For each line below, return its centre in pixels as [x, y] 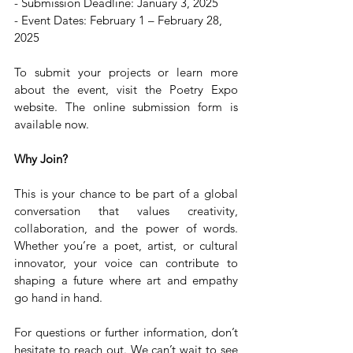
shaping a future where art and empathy [126, 280]
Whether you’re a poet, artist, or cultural [126, 245]
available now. [52, 124]
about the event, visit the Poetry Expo [126, 89]
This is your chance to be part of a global [126, 193]
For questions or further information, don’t [126, 332]
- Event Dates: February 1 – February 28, [120, 20]
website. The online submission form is [126, 106]
